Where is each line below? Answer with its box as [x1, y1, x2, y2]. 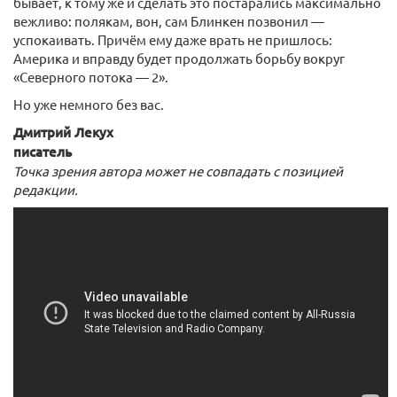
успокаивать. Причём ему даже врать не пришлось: [13, 31, 332, 49]
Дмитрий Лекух [13, 123, 113, 142]
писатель [13, 143, 72, 161]
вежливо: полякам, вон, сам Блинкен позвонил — [13, 12, 324, 30]
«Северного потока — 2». [13, 68, 168, 86]
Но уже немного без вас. [13, 96, 164, 113]
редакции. [13, 181, 78, 198]
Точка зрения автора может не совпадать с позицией [13, 162, 343, 180]
